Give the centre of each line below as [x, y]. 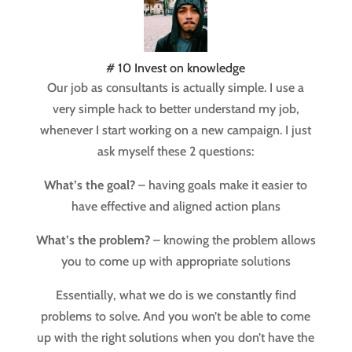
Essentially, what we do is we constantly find [176, 295]
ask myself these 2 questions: [176, 152]
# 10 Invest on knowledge [176, 68]
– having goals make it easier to [222, 185]
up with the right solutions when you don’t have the [176, 338]
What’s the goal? [90, 185]
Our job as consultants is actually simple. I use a [176, 88]
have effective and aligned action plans [176, 207]
